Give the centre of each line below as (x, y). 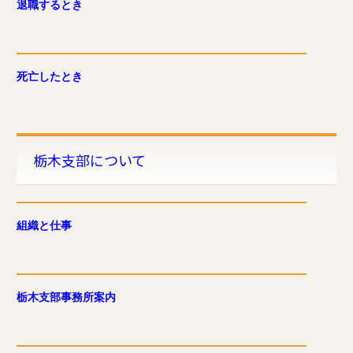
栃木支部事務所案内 (66, 297)
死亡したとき (50, 76)
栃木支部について (89, 160)
